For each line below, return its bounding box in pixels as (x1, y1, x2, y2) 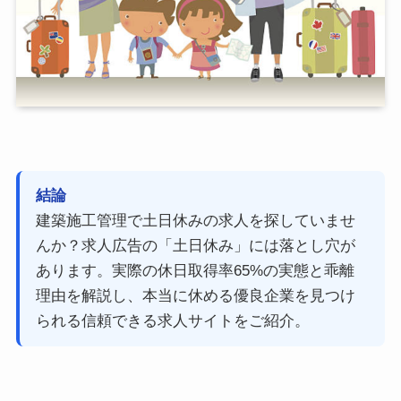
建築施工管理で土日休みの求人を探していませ (35, 212, 355, 230)
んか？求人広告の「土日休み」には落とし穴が (35, 237, 355, 255)
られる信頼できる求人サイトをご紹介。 (35, 312, 310, 330)
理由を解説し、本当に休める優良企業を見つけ (35, 287, 355, 305)
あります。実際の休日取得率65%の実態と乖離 (35, 262, 354, 280)
